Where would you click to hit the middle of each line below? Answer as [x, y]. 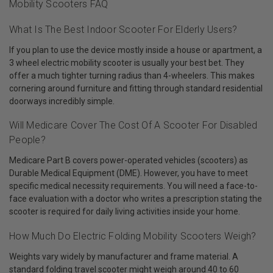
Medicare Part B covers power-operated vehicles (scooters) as [129, 161]
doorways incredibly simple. [62, 101]
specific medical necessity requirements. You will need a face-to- [133, 186]
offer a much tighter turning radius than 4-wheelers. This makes [132, 75]
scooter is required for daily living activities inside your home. [125, 212]
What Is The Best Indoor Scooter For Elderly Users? [123, 29]
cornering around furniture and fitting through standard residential [136, 88]
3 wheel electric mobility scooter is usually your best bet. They [127, 62]
